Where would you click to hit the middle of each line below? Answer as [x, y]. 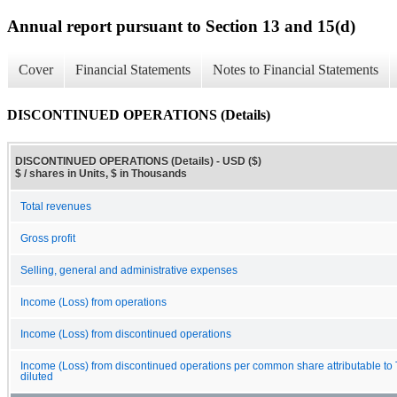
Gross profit [48, 238]
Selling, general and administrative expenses [129, 270]
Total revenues [56, 206]
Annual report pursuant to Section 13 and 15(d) [181, 26]
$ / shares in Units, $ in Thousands [101, 173]
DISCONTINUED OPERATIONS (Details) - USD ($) [138, 161]
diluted [37, 376]
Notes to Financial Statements [296, 70]
